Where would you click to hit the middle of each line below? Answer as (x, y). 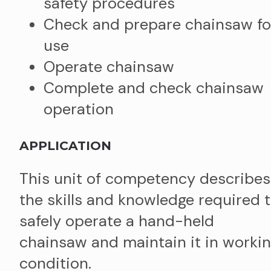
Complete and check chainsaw (154, 88)
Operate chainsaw (109, 67)
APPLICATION (65, 146)
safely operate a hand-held (117, 221)
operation (79, 109)
